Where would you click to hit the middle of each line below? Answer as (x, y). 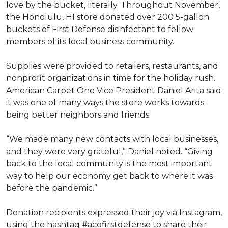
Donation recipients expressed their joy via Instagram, (114, 212)
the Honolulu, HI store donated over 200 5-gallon (108, 17)
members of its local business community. (91, 41)
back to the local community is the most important (109, 164)
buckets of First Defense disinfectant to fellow (100, 29)
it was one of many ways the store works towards (105, 103)
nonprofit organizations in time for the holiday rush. (111, 78)
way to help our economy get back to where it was (109, 176)
